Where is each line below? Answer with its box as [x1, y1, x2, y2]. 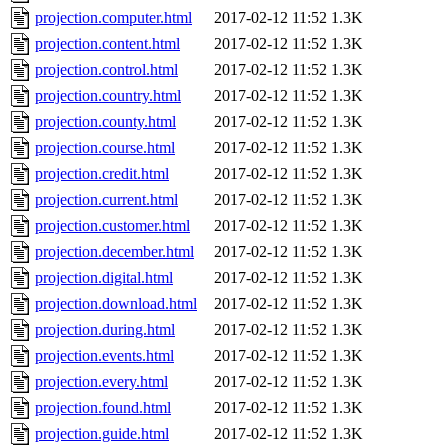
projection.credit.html [35, 165, 169, 183]
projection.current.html [35, 191, 178, 209]
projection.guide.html [35, 425, 169, 443]
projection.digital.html [35, 269, 173, 287]
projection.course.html [35, 139, 175, 157]
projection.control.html [35, 61, 178, 79]
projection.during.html [35, 321, 175, 339]
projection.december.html [35, 243, 194, 261]
